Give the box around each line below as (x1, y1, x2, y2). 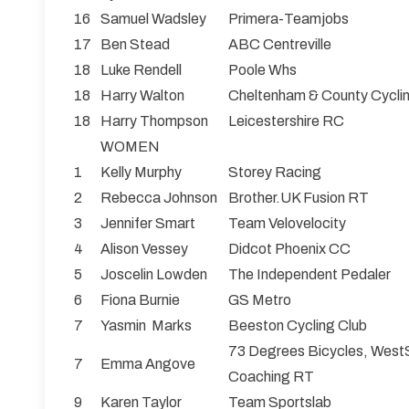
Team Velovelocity (228, 215, 346, 232)
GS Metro (228, 292, 291, 309)
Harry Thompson (100, 113, 208, 130)
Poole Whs (228, 62, 297, 79)
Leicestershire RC (228, 113, 344, 130)
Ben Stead (100, 37, 170, 53)
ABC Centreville (228, 37, 331, 53)
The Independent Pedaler (228, 267, 391, 283)
